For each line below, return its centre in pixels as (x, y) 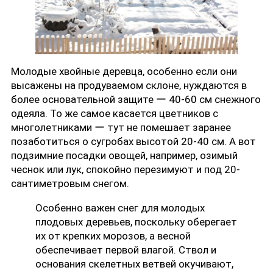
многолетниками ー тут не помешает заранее (121, 128)
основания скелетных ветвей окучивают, (134, 264)
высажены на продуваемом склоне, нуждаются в (129, 86)
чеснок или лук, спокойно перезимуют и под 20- (126, 170)
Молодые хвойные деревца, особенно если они (124, 72)
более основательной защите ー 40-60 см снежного (136, 100)
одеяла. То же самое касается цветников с (115, 114)
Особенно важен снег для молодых (120, 208)
